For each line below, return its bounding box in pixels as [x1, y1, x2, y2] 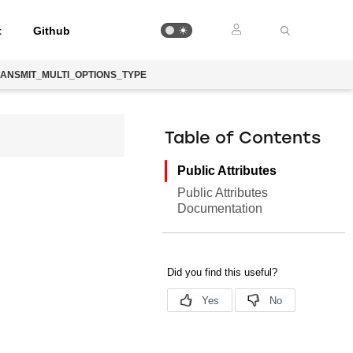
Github [33, 24, 71, 37]
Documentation [177, 202, 263, 215]
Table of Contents [165, 131, 321, 147]
